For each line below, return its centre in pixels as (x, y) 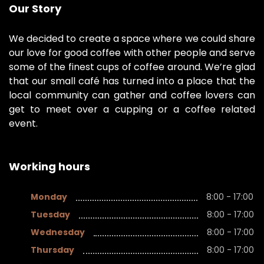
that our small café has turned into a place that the (132, 81)
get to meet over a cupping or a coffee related (132, 109)
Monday (49, 197)
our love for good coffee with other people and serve (132, 53)
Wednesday (58, 232)
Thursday (52, 250)
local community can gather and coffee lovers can (132, 95)
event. (23, 123)
